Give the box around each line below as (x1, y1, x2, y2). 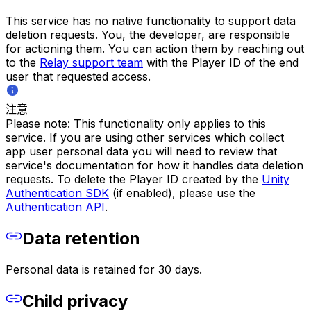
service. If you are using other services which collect (6, 131, 284, 145)
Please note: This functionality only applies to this (6, 117, 266, 131)
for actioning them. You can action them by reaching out (6, 42, 304, 56)
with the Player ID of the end (143, 56, 299, 70)
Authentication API (6, 200, 105, 215)
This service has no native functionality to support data (6, 14, 296, 28)
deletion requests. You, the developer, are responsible (6, 28, 290, 42)
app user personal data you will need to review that (6, 144, 277, 159)
